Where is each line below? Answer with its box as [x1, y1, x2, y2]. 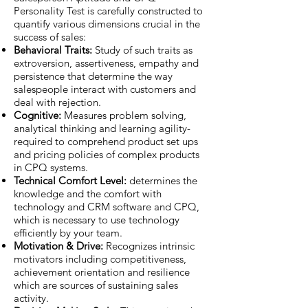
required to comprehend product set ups [14, 134, 198, 148]
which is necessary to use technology [14, 212, 179, 226]
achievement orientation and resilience [14, 265, 190, 278]
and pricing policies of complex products [14, 147, 199, 161]
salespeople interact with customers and [14, 82, 196, 96]
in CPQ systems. [14, 160, 88, 174]
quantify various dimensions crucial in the [14, 16, 200, 30]
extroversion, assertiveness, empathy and [14, 56, 199, 69]
